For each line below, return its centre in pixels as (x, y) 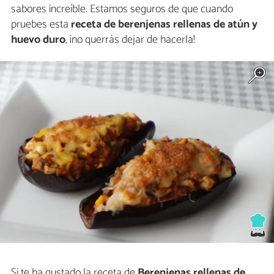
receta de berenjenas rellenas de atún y (164, 25)
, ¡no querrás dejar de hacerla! (130, 40)
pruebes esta (41, 25)
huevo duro (38, 40)
